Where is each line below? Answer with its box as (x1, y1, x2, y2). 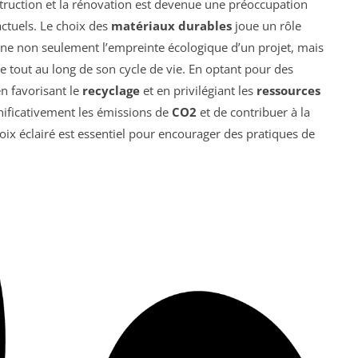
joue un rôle (232, 18, 301, 34)
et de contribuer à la (197, 104, 310, 121)
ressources (257, 82, 320, 99)
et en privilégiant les (140, 82, 257, 99)
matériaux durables (111, 18, 232, 34)
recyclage (82, 82, 140, 99)
